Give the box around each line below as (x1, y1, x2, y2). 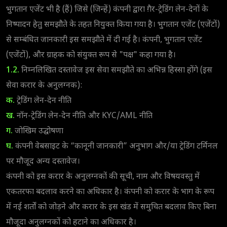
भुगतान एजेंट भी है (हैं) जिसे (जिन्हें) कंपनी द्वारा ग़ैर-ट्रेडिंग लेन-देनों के (6, 4, 208, 15)
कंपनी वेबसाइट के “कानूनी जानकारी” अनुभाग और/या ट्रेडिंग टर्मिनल (13, 141, 218, 152)
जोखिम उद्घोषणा (13, 126, 63, 137)
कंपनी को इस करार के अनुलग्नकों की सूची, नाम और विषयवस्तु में (6, 171, 200, 182)
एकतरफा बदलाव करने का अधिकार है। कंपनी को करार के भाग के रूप (6, 186, 214, 198)
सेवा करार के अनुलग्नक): (6, 80, 83, 91)
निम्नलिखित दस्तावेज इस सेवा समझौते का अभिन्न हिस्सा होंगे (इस (19, 65, 212, 76)
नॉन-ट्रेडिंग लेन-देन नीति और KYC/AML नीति (15, 110, 153, 122)
